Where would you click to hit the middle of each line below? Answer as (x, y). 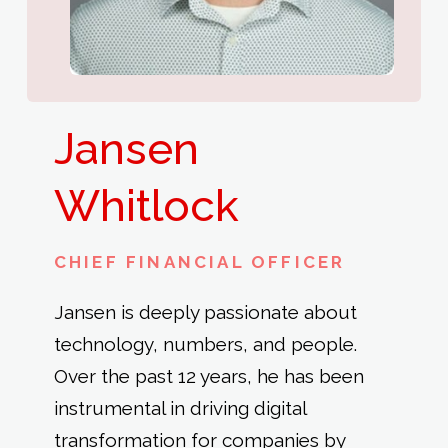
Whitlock (146, 206)
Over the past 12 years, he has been (208, 376)
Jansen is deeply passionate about (205, 312)
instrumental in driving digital (179, 408)
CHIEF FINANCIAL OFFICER (199, 262)
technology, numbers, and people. (205, 344)
